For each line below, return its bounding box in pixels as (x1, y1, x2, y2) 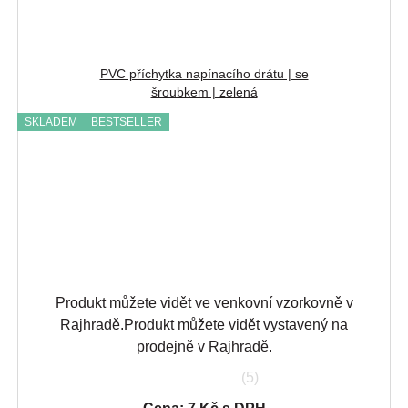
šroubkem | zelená (150, 85, 258, 100)
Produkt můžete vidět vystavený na (124, 317, 348, 333)
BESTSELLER (91, 116, 162, 129)
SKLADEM (25, 116, 77, 129)
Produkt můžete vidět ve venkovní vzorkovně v (55, 295, 353, 311)
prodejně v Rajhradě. (136, 339, 272, 355)
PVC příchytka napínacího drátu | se (99, 66, 309, 82)
